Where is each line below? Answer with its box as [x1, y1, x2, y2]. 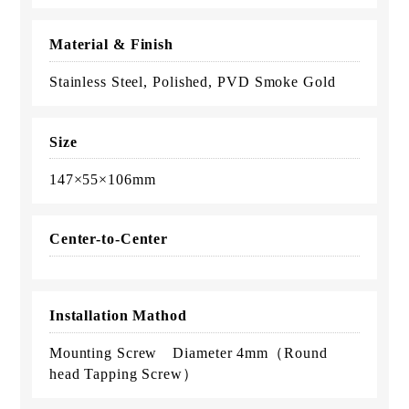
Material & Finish [48, 36, 174, 52]
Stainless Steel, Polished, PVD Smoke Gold [48, 73, 336, 89]
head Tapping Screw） [48, 366, 198, 383]
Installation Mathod [48, 308, 187, 324]
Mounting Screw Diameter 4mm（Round [48, 345, 328, 362]
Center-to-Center [48, 231, 169, 247]
